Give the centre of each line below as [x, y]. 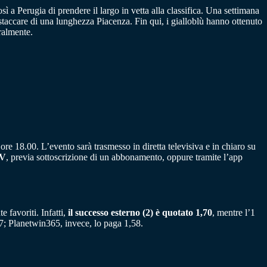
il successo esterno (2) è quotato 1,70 [140, 212]
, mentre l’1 [234, 212]
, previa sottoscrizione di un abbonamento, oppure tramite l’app [124, 157]
